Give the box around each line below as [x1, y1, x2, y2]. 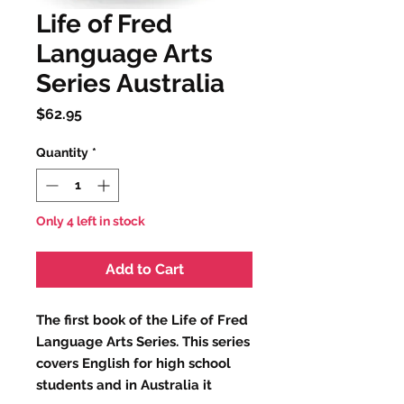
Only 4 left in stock [36, 213, 145, 228]
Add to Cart [105, 260, 184, 278]
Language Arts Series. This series [36, 333, 250, 350]
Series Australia [36, 68, 225, 98]
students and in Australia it [36, 376, 212, 393]
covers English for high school [36, 354, 231, 372]
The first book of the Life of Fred [36, 311, 248, 328]
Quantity [36, 144, 88, 160]
